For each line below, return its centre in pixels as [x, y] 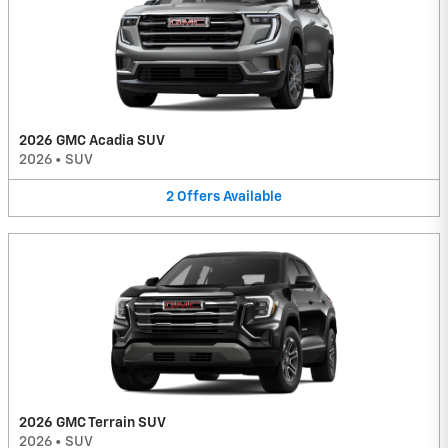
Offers [198, 197]
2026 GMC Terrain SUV [92, 422]
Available [252, 197]
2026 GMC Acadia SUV [92, 141]
